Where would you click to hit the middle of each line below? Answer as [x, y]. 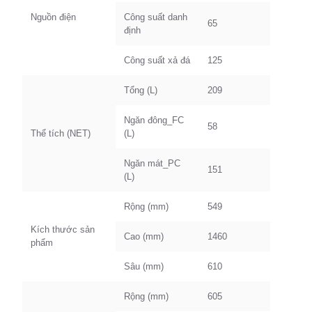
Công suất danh [156, 17]
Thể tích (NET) [61, 133]
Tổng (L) [141, 90]
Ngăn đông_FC [154, 120]
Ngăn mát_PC [152, 163]
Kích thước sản [63, 229]
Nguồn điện [53, 17]
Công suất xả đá [157, 60]
